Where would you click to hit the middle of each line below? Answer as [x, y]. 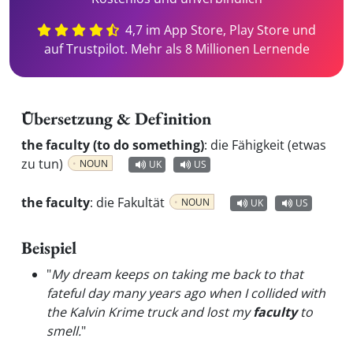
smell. [64, 331]
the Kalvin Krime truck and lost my [150, 312]
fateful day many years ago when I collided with [186, 293]
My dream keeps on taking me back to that [177, 274]
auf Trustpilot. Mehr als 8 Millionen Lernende [176, 49]
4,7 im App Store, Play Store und [219, 30]
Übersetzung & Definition [116, 119]
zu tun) [44, 164]
